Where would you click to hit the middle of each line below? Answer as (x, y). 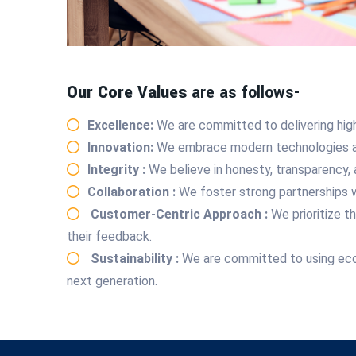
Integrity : (118, 169)
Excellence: (122, 125)
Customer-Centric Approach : (179, 214)
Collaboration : (133, 192)
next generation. (112, 281)
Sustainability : (135, 258)
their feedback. (109, 236)
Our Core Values (129, 92)
